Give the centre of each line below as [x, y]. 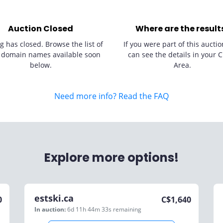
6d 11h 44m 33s [90, 209]
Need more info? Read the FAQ [111, 96]
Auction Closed [41, 29]
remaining [127, 209]
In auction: [50, 209]
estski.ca [54, 198]
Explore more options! [111, 158]
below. [41, 65]
